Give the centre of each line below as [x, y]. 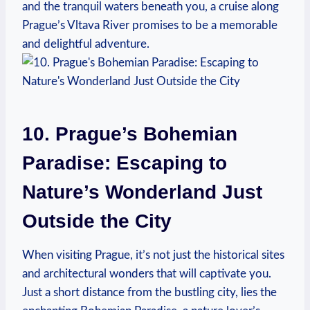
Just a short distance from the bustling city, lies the [149, 292]
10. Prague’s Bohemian [130, 134]
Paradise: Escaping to [125, 163]
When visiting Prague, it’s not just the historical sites [153, 255]
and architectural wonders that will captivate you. [147, 273]
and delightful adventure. [86, 44]
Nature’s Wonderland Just [142, 192]
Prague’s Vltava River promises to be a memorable [150, 25]
